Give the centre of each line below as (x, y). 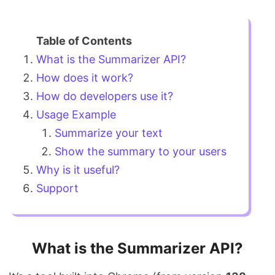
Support (57, 188)
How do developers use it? (105, 96)
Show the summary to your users (141, 151)
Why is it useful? (78, 170)
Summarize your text (109, 133)
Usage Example (76, 114)
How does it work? (85, 78)
